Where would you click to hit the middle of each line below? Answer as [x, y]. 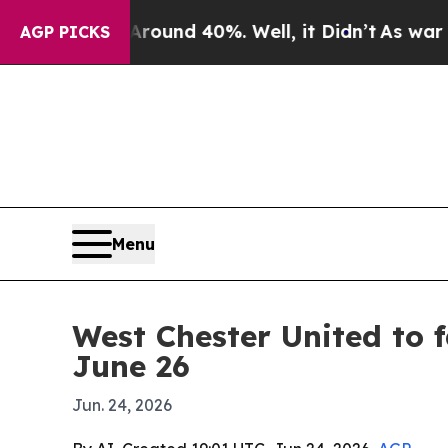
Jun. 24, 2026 [122, 405]
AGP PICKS [65, 32]
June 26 [131, 366]
